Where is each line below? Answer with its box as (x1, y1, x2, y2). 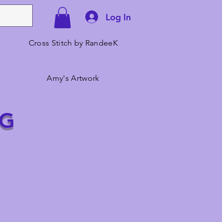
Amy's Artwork (47, 73, 100, 83)
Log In (105, 11, 131, 23)
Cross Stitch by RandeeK (28, 38, 118, 48)
